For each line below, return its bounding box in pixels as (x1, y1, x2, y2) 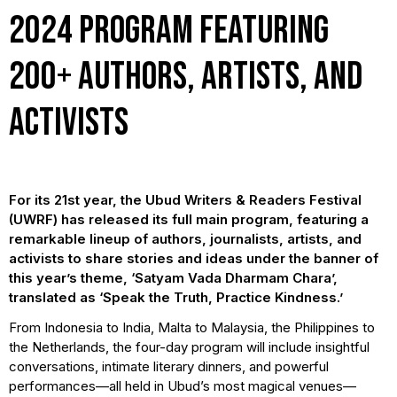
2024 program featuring (9, 6, 329, 54)
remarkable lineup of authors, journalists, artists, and (9, 230, 362, 247)
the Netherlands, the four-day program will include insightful (9, 338, 370, 355)
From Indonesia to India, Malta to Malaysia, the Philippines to (9, 318, 375, 336)
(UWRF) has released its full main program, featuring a (9, 210, 369, 228)
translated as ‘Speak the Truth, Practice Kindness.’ (9, 288, 343, 306)
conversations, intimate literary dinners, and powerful (9, 357, 329, 375)
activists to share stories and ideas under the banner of (9, 249, 378, 267)
